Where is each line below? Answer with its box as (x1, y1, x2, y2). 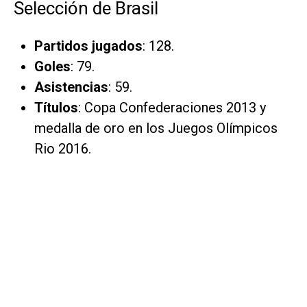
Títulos (34, 99, 78, 116)
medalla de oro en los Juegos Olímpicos (34, 119, 278, 136)
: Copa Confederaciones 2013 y (78, 99, 266, 116)
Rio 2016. (34, 140, 91, 157)
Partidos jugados (34, 37, 143, 54)
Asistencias (34, 78, 108, 95)
